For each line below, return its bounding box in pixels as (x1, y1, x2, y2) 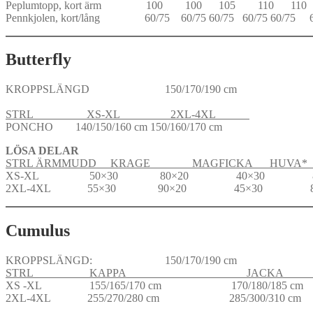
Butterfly (6, 50, 71, 69)
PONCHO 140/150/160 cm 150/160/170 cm (6, 121, 222, 133)
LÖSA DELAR (6, 145, 79, 157)
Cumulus (6, 221, 70, 240)
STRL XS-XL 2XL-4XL (6, 108, 249, 121)
